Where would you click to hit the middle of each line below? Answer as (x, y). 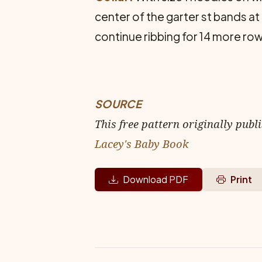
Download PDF (156, 179)
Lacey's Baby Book (142, 144)
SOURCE (118, 104)
